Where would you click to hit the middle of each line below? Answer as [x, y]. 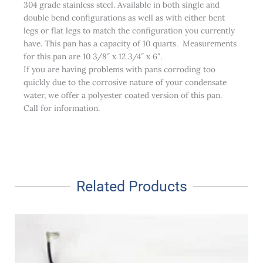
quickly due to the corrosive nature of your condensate [125, 82]
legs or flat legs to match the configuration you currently [129, 30]
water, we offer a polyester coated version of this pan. [124, 95]
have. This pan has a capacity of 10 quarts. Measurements [130, 43]
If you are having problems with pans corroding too [119, 69]
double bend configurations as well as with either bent [124, 17]
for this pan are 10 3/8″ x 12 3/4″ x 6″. [93, 56]
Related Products [131, 186]
